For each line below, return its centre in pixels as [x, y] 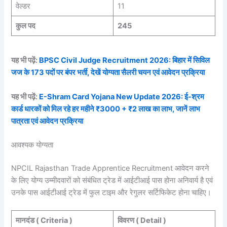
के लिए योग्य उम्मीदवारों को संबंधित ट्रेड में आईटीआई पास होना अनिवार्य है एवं [112, 180]
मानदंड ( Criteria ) [44, 221]
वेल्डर [23, 6]
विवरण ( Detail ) [142, 221]
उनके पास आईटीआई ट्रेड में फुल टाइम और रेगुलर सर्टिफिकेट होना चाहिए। [111, 192]
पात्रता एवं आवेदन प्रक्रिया [47, 121]
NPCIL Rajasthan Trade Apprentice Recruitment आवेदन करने [110, 168]
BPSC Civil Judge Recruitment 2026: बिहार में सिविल [125, 61]
